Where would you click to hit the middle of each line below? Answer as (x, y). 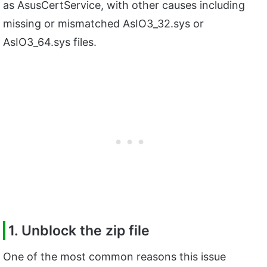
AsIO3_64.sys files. (50, 42)
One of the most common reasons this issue (114, 256)
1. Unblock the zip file (79, 231)
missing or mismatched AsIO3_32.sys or (103, 24)
